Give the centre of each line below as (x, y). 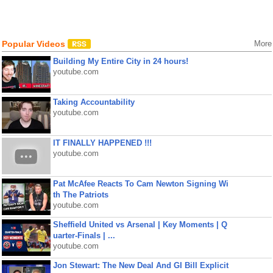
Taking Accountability (94, 102)
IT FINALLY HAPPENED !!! (102, 143)
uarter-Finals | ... (84, 236)
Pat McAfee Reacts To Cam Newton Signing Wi (140, 184)
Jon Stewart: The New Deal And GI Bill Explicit (140, 265)
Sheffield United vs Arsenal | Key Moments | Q (140, 225)
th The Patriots (80, 195)
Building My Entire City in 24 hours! (120, 61)
